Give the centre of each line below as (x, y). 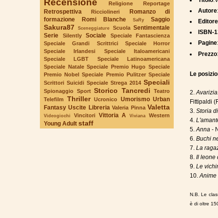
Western (160, 115)
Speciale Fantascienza (140, 35)
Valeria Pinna (129, 107)
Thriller (79, 99)
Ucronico (106, 99)
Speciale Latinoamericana (134, 59)
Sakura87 (59, 27)
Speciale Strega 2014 (114, 82)
